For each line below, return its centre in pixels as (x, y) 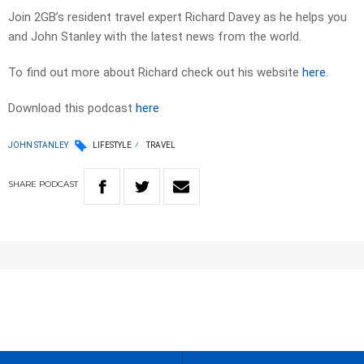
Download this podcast (72, 108)
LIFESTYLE (112, 145)
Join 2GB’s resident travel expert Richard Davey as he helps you (178, 17)
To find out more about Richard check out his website (155, 73)
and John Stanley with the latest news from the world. (155, 37)
